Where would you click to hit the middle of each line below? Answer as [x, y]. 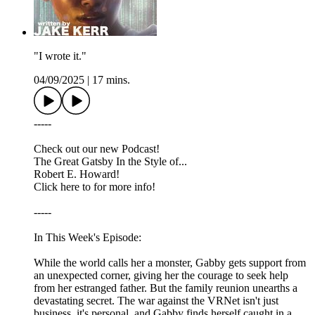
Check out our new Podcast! [97, 149]
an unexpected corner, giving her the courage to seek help [161, 276]
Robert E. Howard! [77, 174]
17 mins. [111, 80]
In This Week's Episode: [88, 238]
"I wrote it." [60, 56]
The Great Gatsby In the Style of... [110, 162]
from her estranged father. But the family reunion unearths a [166, 288]
